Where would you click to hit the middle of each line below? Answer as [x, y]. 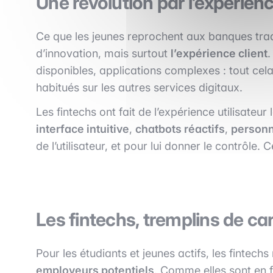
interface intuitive [83, 129]
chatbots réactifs [180, 129]
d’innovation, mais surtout [103, 53]
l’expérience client [219, 53]
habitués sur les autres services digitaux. [139, 87]
